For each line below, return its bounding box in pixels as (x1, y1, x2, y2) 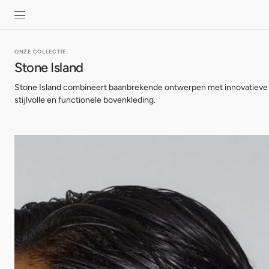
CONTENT (14, 11, 43, 17)
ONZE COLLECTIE (14, 48, 67, 55)
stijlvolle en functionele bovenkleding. (14, 95, 156, 105)
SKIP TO (14, 3, 37, 10)
